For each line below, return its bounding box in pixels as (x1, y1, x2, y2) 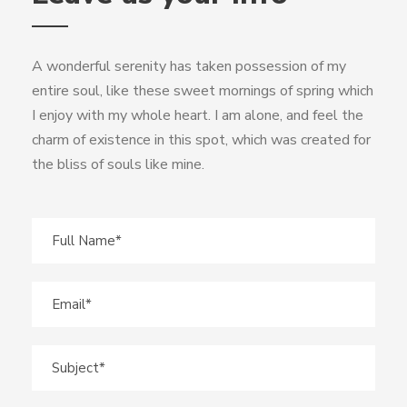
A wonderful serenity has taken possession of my (32, 56, 346, 76)
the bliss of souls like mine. (32, 154, 204, 174)
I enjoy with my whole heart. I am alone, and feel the (32, 105, 363, 125)
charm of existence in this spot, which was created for (32, 130, 371, 150)
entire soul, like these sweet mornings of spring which (32, 81, 373, 101)
